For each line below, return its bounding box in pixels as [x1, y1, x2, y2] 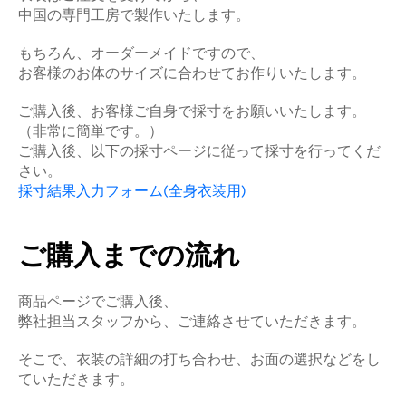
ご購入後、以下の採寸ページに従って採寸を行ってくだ [18, 142, 381, 160]
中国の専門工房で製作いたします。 [18, 6, 250, 24]
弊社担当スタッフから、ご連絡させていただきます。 [18, 312, 366, 330]
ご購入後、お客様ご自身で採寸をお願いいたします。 [18, 102, 366, 121]
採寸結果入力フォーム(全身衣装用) [18, 182, 246, 200]
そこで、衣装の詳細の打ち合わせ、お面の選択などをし [18, 350, 381, 368]
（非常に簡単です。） [18, 122, 163, 140]
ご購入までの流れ [18, 239, 240, 273]
